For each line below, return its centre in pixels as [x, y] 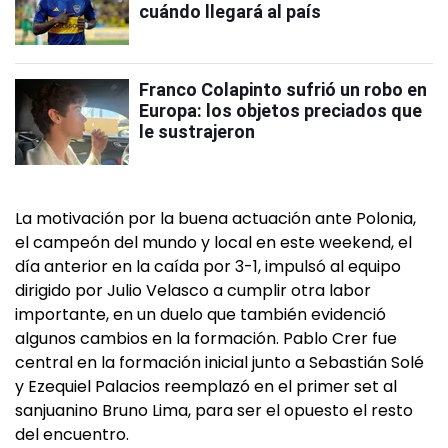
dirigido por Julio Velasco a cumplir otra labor [193, 290]
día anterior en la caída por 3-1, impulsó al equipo [208, 266]
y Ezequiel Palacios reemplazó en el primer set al [206, 386]
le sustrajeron [197, 131]
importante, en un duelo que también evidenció [200, 314]
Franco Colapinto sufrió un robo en [283, 89]
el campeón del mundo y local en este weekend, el [213, 242]
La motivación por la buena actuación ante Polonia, [215, 218]
